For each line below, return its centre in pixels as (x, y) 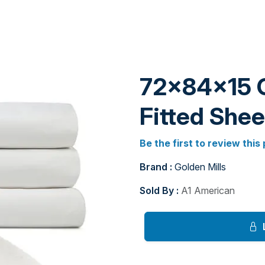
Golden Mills (200, 167)
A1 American (208, 190)
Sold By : (160, 190)
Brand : (157, 167)
